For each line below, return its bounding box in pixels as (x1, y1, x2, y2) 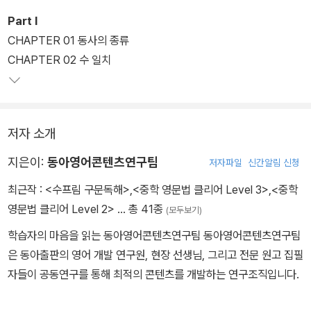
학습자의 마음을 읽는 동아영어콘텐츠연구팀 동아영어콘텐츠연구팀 (8, 228, 301, 243)
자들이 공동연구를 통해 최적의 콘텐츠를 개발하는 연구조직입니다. (8, 267, 299, 282)
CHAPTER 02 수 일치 (8, 53, 111, 67)
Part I (8, 14, 37, 28)
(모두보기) (166, 205, 202, 216)
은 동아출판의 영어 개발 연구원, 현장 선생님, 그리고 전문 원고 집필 (8, 248, 303, 262)
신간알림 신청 (248, 157, 300, 169)
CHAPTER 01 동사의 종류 (8, 33, 132, 48)
